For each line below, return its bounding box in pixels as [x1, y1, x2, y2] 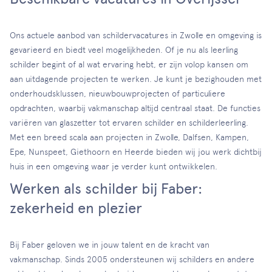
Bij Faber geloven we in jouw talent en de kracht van [10, 240, 209, 250]
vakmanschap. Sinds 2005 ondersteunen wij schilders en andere [10, 254, 254, 265]
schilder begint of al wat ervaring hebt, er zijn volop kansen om [10, 59, 248, 70]
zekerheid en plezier [10, 199, 142, 217]
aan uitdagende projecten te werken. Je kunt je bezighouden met [10, 74, 262, 84]
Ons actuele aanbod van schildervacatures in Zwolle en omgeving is [10, 30, 262, 41]
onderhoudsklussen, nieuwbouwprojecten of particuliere [10, 89, 225, 99]
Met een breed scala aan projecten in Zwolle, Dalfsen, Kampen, [10, 132, 249, 143]
